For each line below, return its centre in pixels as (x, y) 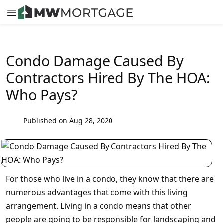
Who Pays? (42, 94)
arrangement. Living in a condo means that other (99, 206)
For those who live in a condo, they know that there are (110, 179)
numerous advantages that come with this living (97, 192)
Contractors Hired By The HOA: (108, 77)
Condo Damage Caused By (95, 60)
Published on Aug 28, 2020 (68, 121)
